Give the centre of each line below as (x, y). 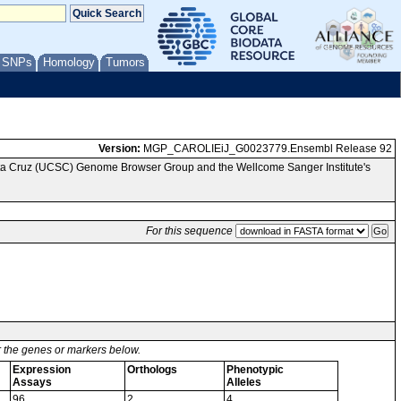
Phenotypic (255, 370)
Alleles (244, 382)
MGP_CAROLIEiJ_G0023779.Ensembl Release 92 (266, 149)
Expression (42, 370)
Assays (32, 382)
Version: (119, 149)
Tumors (125, 62)
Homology (69, 62)
